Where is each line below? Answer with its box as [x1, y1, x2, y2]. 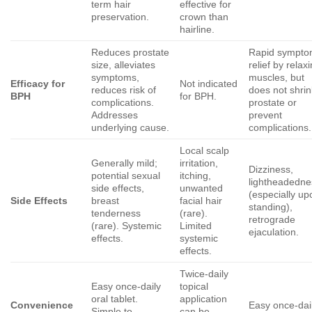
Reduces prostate [91, 46, 170, 58]
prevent [249, 109, 283, 120]
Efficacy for [10, 77, 65, 89]
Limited [180, 219, 212, 231]
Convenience [10, 299, 73, 311]
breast [91, 194, 120, 206]
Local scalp [180, 144, 230, 156]
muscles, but [249, 71, 305, 83]
